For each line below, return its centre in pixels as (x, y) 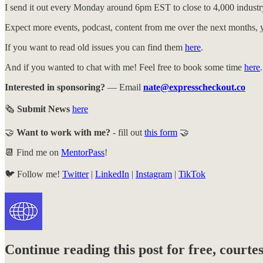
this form (161, 132)
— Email (124, 87)
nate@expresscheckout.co (194, 87)
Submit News (42, 109)
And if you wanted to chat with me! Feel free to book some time (124, 67)
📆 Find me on (33, 152)
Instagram (154, 174)
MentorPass (83, 152)
